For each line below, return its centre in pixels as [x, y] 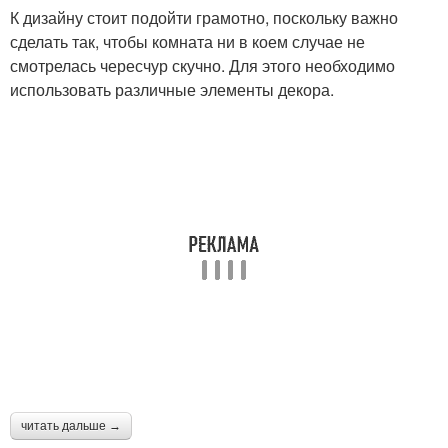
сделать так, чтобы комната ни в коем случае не [187, 41]
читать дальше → [71, 425]
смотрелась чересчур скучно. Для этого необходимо [202, 65]
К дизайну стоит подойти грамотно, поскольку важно [204, 17]
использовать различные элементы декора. [172, 89]
